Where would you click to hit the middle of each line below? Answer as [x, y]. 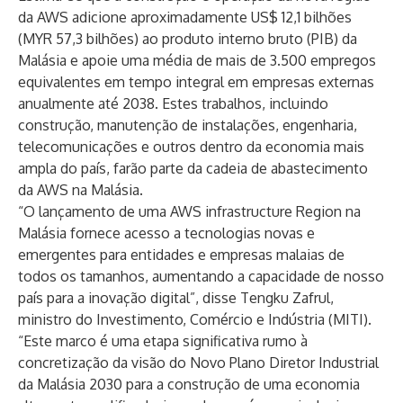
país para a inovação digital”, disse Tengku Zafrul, [176, 298]
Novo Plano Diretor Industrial [284, 363]
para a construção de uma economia [243, 384]
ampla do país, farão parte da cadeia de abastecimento [193, 168]
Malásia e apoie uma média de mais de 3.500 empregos [197, 60]
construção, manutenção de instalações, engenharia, [188, 125]
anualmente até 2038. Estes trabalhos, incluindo [173, 103]
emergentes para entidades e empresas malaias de [181, 255]
